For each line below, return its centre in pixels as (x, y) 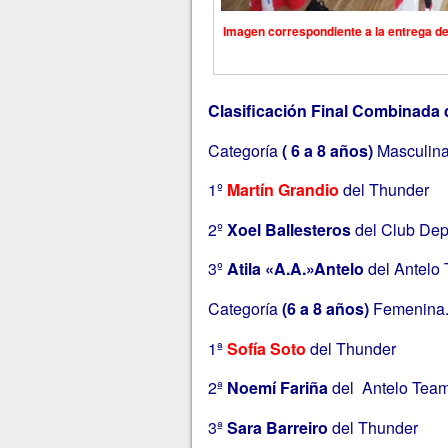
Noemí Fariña (277, 388)
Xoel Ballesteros (288, 229)
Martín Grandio (282, 190)
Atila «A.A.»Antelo (295, 269)
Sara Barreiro (277, 427)
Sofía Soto (266, 348)
